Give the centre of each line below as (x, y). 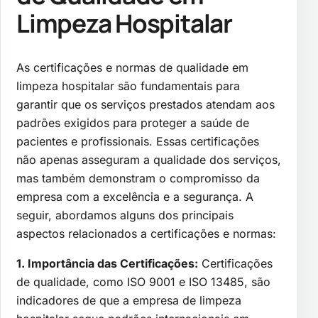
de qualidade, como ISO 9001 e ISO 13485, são (143, 282)
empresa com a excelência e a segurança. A (135, 197)
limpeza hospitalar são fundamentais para (128, 86)
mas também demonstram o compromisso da (138, 179)
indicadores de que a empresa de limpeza (129, 301)
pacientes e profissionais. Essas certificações (138, 142)
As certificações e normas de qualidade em (132, 68)
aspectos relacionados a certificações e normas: (146, 234)
